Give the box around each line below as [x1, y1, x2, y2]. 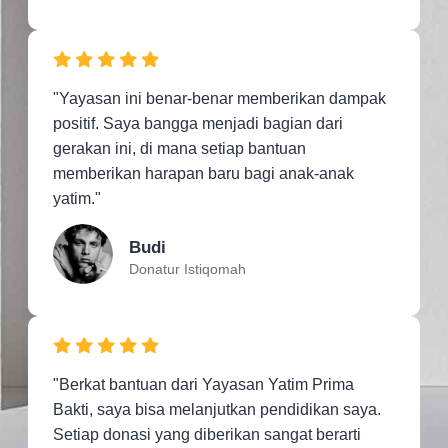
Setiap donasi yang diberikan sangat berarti [53, 425, 361, 443]
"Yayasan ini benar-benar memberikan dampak [53, 89, 386, 107]
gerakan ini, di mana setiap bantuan [53, 139, 306, 157]
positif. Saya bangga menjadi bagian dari [53, 114, 343, 132]
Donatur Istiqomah [128, 260, 246, 277]
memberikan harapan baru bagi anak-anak [53, 164, 354, 182]
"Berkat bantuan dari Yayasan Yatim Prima [53, 375, 354, 393]
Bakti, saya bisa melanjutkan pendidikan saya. [53, 400, 381, 418]
